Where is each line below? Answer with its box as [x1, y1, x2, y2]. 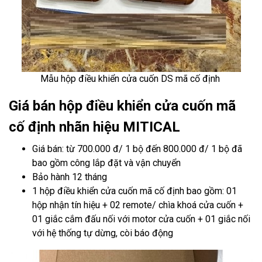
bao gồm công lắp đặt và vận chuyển [32, 157, 181, 168]
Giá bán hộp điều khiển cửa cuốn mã [9, 98, 236, 114]
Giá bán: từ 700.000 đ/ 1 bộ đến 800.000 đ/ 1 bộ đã [32, 143, 242, 154]
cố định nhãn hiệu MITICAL [9, 119, 180, 135]
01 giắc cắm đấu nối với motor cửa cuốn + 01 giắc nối [32, 213, 250, 225]
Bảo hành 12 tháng [32, 171, 107, 182]
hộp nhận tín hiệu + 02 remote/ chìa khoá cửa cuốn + [32, 199, 243, 211]
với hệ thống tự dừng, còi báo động [32, 227, 173, 239]
